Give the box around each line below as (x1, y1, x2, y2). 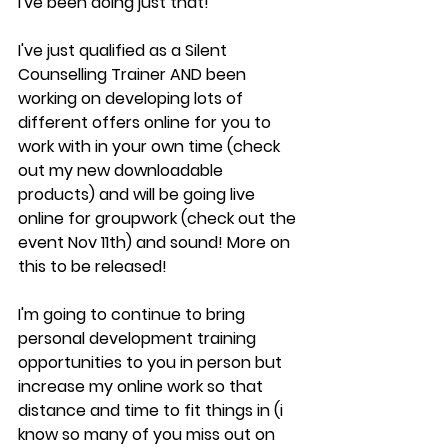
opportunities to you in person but (18, 350, 286, 374)
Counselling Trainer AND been (18, 62, 250, 86)
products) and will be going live (18, 182, 259, 206)
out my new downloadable (18, 158, 227, 182)
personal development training (18, 326, 260, 350)
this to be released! (18, 254, 167, 278)
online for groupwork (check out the (18, 206, 300, 230)
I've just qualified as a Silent (18, 38, 231, 62)
